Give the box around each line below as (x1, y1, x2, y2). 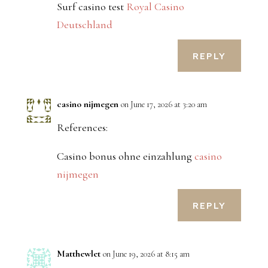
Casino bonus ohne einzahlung (56, 150, 194, 163)
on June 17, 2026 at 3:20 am (120, 99, 207, 110)
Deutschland (56, 18, 112, 32)
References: (56, 121, 108, 135)
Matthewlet (56, 248, 100, 260)
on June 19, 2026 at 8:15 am (102, 249, 190, 260)
